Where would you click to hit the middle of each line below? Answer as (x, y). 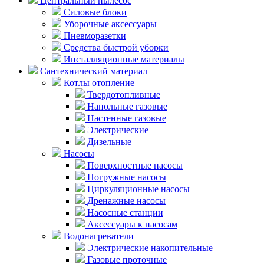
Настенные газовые (126, 118)
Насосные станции (124, 212)
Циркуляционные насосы (137, 189)
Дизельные (108, 141)
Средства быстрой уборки (115, 47)
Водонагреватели (98, 236)
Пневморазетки (94, 35)
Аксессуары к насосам (131, 224)
